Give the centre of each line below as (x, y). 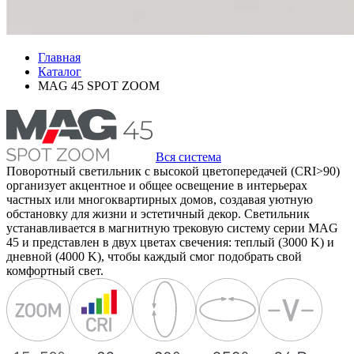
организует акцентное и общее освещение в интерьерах (157, 185)
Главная (59, 57)
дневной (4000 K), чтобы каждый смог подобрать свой (154, 256)
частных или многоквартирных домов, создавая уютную (160, 200)
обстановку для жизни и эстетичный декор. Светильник (158, 214)
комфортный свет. (55, 271)
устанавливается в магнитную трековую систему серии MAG (172, 228)
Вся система (188, 157)
